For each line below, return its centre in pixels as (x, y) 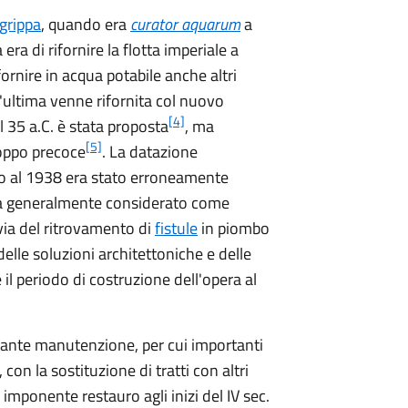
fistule (176, 228)
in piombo (234, 228)
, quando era (86, 24)
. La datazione (150, 152)
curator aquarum (185, 24)
